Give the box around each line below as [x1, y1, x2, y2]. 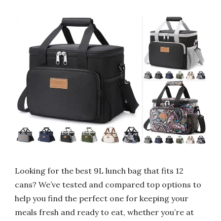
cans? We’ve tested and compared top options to [15, 179, 201, 189]
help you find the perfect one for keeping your [15, 193, 188, 203]
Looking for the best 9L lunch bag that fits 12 [15, 165, 184, 176]
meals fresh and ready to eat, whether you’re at [15, 207, 194, 217]
